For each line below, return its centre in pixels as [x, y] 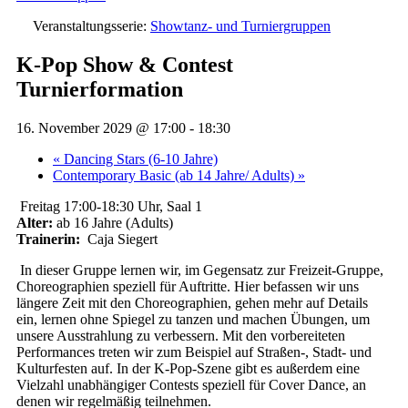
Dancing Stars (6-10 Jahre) [139, 158]
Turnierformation [100, 89]
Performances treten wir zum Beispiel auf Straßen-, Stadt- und [194, 352]
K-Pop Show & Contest [125, 64]
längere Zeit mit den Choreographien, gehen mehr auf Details [192, 302]
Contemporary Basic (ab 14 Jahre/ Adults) [175, 175]
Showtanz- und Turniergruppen [240, 26]
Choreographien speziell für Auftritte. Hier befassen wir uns [188, 286]
